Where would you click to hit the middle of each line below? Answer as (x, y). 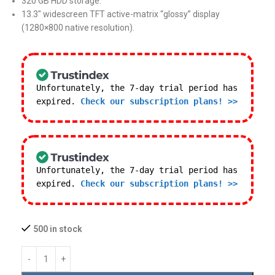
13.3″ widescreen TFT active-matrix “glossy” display (121, 14)
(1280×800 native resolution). (78, 28)
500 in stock (58, 229)
